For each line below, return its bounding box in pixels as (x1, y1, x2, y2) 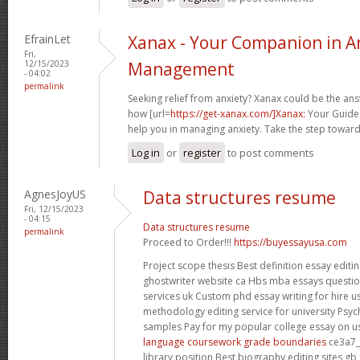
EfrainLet (24, 31, 71, 47)
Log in (132, 145, 160, 160)
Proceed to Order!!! (143, 235, 234, 249)
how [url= (128, 106, 170, 121)
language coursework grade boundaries (143, 334, 326, 349)
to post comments (225, 145, 314, 160)
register (183, 145, 221, 160)
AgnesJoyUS (24, 186, 86, 202)
